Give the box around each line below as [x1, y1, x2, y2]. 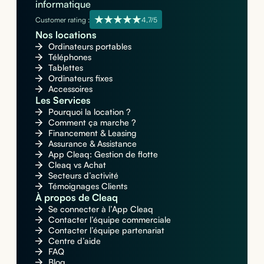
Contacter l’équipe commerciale [48, 214, 171, 225]
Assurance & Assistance [48, 138, 137, 149]
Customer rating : [35, 15, 90, 24]
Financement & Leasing [48, 128, 137, 138]
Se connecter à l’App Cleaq [48, 204, 153, 214]
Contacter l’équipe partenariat [48, 225, 164, 236]
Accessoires [48, 84, 93, 94]
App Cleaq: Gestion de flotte [48, 149, 158, 160]
